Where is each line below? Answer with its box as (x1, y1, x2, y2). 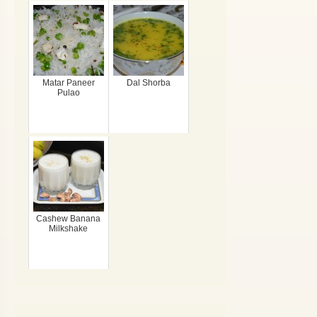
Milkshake (49, 224, 88, 234)
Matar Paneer (42, 78, 95, 88)
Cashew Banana (36, 214, 101, 224)
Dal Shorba (126, 78, 171, 88)
